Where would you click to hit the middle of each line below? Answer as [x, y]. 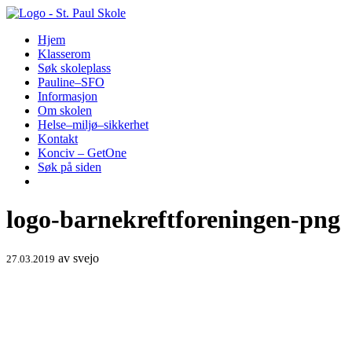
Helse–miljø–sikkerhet [93, 125]
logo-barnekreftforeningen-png [173, 220]
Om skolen [65, 110]
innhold [24, 40]
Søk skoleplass [74, 68]
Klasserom [64, 54]
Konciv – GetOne [82, 153]
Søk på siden [70, 167]
